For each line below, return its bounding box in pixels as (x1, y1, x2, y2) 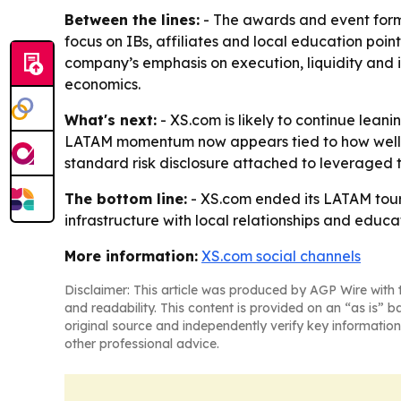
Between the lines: (64, 10, 200, 29)
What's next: (64, 110, 157, 129)
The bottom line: (64, 189, 187, 208)
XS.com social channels (201, 246, 361, 265)
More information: (64, 246, 198, 265)
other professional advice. (64, 335, 219, 352)
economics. (64, 74, 141, 93)
